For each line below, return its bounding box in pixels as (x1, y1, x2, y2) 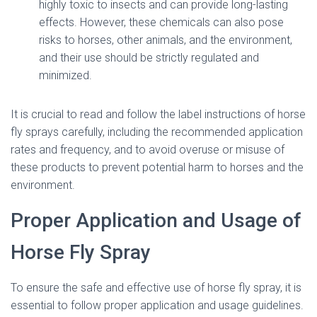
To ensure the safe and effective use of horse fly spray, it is (11, 281, 301, 294)
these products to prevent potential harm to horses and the (11, 161, 304, 174)
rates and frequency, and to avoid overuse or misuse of (11, 143, 284, 156)
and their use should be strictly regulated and (39, 51, 259, 64)
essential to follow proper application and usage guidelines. (11, 299, 304, 312)
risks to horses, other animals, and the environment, (39, 33, 292, 47)
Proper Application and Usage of (11, 209, 301, 232)
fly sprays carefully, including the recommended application (11, 125, 303, 139)
